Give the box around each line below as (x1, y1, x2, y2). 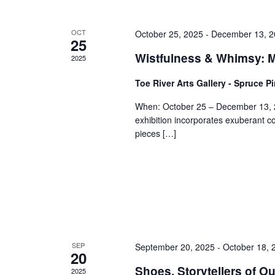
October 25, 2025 (134, 28, 203, 40)
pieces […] (134, 127, 176, 139)
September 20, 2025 (134, 240, 215, 253)
